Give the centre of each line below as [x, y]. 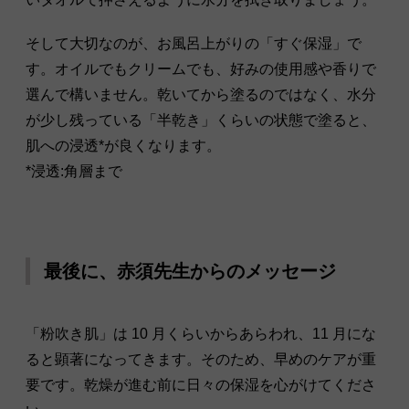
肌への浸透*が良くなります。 [123, 146]
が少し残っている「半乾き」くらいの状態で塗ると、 [201, 121]
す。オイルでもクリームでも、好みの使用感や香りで [201, 69]
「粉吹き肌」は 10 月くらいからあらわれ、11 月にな [201, 334]
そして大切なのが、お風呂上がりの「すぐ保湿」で [194, 44]
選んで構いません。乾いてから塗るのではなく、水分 [201, 95]
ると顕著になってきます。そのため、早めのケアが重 [201, 360]
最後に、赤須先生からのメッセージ [190, 272]
